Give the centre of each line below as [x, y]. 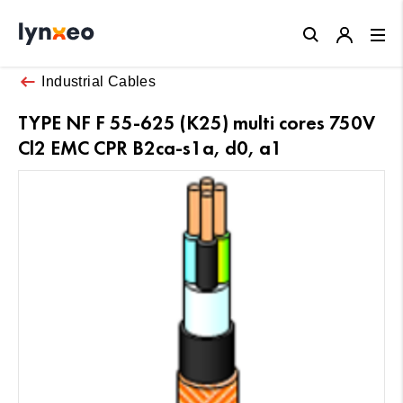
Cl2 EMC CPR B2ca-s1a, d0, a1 [150, 148]
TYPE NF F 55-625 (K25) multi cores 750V [197, 122]
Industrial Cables [99, 81]
